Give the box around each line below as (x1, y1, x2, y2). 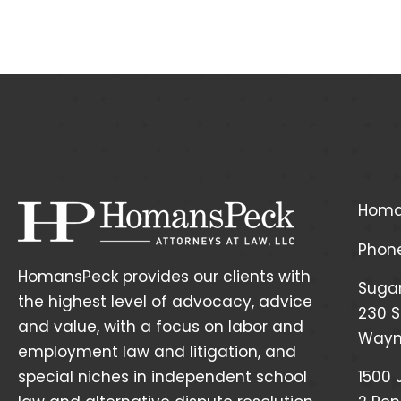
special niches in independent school (18, 365, 307, 388)
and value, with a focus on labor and (18, 315, 303, 337)
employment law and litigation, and (18, 340, 296, 363)
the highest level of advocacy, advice (18, 290, 312, 312)
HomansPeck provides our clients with (18, 265, 311, 287)
